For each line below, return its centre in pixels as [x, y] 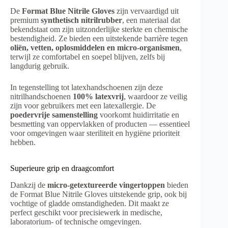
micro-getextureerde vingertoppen [106, 185]
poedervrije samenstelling [54, 115]
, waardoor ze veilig [155, 97]
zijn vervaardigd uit [147, 11]
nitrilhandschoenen [41, 97]
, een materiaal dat [151, 20]
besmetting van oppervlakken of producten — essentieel [100, 124]
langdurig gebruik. [40, 66]
